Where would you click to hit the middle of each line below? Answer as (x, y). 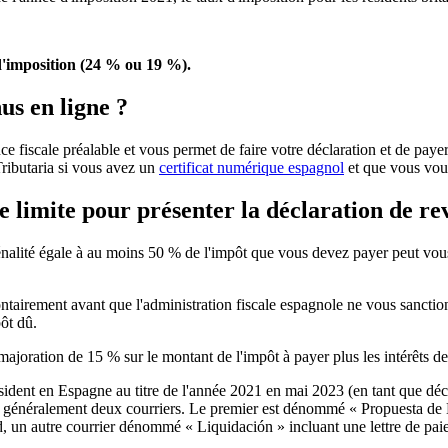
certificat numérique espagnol (251, 167)
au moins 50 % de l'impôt (169, 252)
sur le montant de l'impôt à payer (224, 356)
